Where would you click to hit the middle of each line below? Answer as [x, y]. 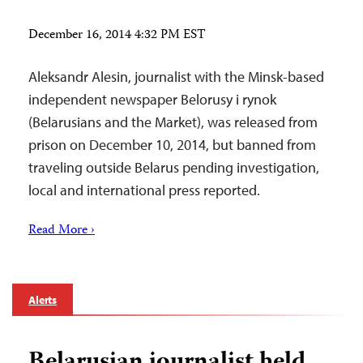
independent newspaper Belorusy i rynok [152, 99]
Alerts [43, 300]
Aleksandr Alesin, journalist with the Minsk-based [176, 77]
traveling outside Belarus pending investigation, [174, 167]
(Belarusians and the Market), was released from [173, 122]
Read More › [62, 231]
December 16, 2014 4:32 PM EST [117, 36]
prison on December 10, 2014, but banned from [172, 145]
